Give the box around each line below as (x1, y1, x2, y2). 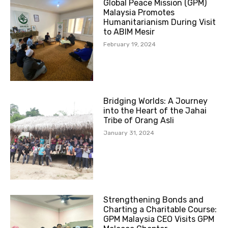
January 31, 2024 (103, 129, 155, 137)
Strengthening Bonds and (103, 194, 204, 205)
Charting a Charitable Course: (103, 204, 217, 214)
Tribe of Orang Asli (103, 116, 175, 126)
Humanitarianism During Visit (103, 17, 216, 27)
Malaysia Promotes (103, 8, 175, 18)
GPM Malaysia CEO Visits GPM (103, 214, 215, 224)
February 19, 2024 (103, 41, 156, 48)
